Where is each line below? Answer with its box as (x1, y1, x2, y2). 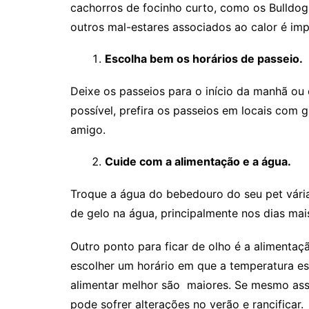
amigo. (70, 123, 106, 137)
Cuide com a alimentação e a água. (105, 154, 291, 168)
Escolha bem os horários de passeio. (105, 52, 303, 66)
